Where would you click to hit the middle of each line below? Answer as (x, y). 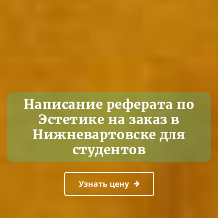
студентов (109, 149)
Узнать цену (104, 184)
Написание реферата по (109, 104)
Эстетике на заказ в (109, 119)
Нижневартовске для (109, 134)
